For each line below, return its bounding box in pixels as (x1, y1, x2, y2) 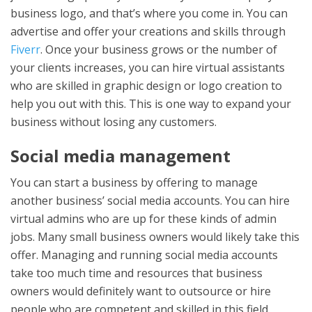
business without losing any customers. (10, 114, 217, 130)
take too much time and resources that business (10, 265, 263, 281)
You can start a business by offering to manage (10, 174, 258, 190)
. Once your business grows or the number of (40, 41, 277, 57)
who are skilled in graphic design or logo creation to (10, 77, 282, 93)
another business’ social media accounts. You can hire (10, 192, 290, 208)
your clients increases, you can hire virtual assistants (10, 59, 285, 75)
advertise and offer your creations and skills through (10, 23, 286, 39)
